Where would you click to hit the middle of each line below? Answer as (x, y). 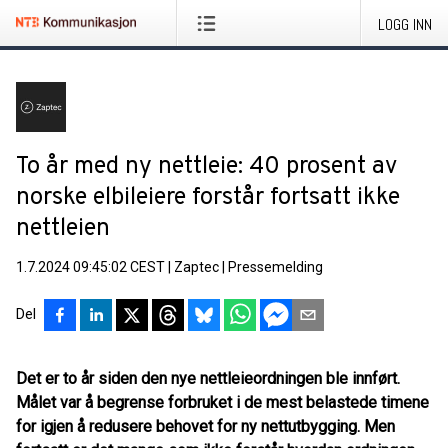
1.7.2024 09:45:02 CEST (90, 267)
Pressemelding (275, 267)
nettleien (63, 229)
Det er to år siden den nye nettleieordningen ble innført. (208, 378)
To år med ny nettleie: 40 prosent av (206, 167)
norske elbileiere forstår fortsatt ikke (208, 198)
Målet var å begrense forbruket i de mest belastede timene (222, 402)
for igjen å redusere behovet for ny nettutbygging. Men (205, 426)
